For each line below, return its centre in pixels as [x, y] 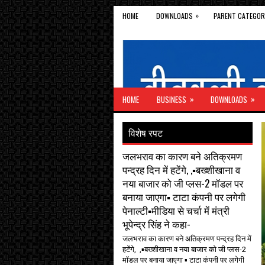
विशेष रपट [146, 132]
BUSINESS [172, 99]
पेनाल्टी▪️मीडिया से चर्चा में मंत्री [176, 210]
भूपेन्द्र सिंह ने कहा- [156, 224]
